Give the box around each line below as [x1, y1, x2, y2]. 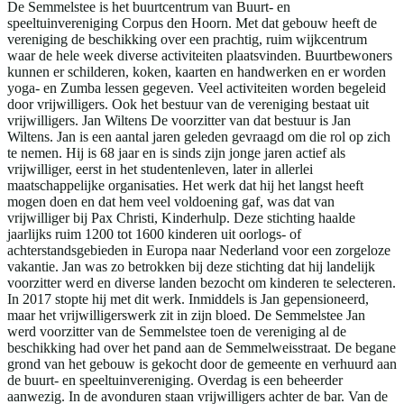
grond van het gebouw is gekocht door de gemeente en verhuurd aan [7, 355, 397, 372]
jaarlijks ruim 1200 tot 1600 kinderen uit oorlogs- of [7, 225, 301, 242]
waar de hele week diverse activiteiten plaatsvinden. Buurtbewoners [7, 47, 392, 63]
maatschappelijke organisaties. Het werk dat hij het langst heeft [7, 177, 363, 193]
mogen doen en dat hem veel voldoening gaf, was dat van [7, 193, 335, 209]
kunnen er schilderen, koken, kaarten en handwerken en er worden [7, 63, 386, 79]
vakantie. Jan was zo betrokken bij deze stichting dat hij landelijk [7, 258, 375, 274]
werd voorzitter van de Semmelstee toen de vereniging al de [7, 323, 346, 339]
